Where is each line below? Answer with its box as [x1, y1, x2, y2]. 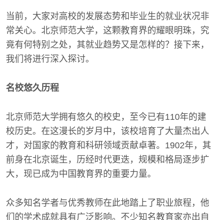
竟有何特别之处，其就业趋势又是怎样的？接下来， [6, 40, 209, 50]
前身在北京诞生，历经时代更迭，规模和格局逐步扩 [6, 155, 209, 165]
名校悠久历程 [6, 83, 59, 93]
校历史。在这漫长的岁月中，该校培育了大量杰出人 [6, 126, 209, 136]
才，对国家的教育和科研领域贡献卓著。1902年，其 [6, 140, 211, 150]
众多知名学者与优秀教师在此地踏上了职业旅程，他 [6, 198, 209, 208]
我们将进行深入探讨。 [6, 54, 94, 64]
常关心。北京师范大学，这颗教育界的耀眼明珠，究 [6, 26, 209, 35]
